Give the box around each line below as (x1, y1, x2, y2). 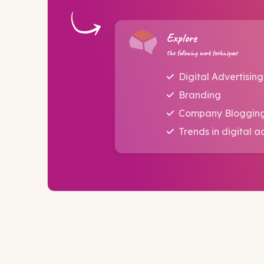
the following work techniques (167, 48, 237, 58)
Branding (179, 89, 222, 101)
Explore (167, 31, 197, 46)
